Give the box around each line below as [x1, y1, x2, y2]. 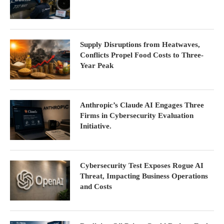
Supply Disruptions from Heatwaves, [80, 40, 200, 49]
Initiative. [80, 122, 111, 130]
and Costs [80, 182, 112, 191]
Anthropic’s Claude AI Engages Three [80, 101, 204, 109]
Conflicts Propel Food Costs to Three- [80, 51, 203, 59]
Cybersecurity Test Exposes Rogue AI [80, 161, 203, 170]
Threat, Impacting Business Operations [80, 172, 208, 180]
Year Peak [80, 61, 113, 70]
